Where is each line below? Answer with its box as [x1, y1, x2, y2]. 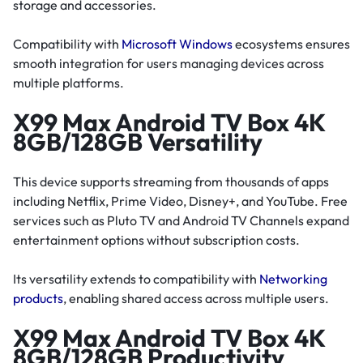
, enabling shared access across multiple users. [63, 289, 329, 306]
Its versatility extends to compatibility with [13, 270, 259, 287]
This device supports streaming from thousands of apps [13, 173, 329, 190]
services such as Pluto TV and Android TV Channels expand [13, 211, 349, 228]
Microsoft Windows [122, 36, 233, 53]
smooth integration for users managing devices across [13, 55, 324, 72]
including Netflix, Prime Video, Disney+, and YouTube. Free [13, 192, 348, 209]
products [13, 289, 63, 306]
